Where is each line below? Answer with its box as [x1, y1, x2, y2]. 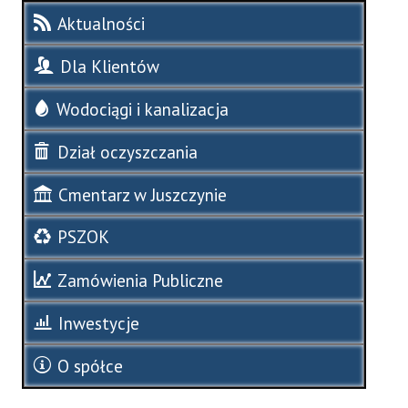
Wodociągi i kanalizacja [56, 97, 229, 120]
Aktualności [57, 12, 145, 35]
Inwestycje [58, 311, 139, 334]
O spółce [57, 354, 123, 377]
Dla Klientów [60, 55, 159, 77]
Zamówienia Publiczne [57, 269, 223, 291]
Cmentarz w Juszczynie [58, 183, 227, 206]
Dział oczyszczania [57, 140, 198, 163]
